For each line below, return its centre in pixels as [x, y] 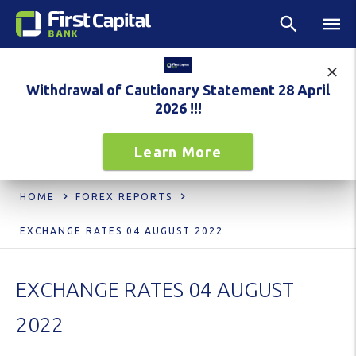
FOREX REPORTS [124, 197]
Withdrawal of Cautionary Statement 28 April [178, 90]
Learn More [178, 152]
